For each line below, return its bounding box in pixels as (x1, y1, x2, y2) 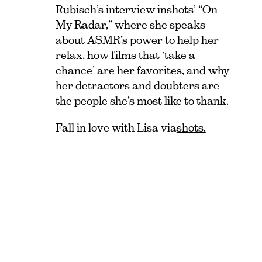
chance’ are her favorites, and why (55, 64, 229, 77)
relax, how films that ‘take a (55, 49, 195, 62)
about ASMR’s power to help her (55, 34, 219, 47)
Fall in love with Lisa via (55, 122, 177, 135)
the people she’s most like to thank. (55, 95, 229, 108)
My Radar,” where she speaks (55, 19, 205, 32)
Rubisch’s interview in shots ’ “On (55, 4, 218, 16)
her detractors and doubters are (55, 80, 219, 92)
